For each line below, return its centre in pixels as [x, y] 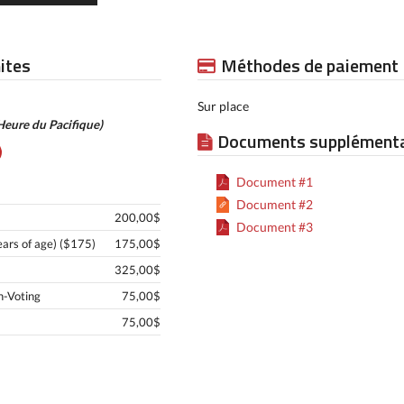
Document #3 [274, 227]
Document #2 [274, 204]
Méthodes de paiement [309, 65]
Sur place [223, 106]
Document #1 [274, 182]
